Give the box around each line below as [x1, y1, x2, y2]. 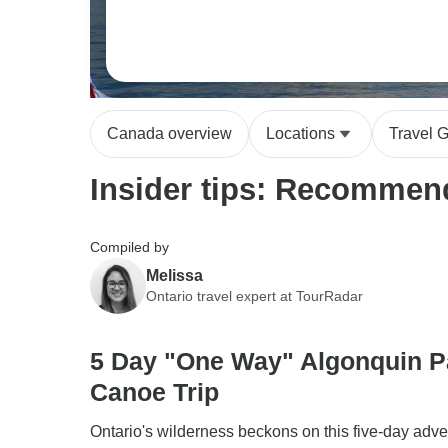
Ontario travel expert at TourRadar [146, 287, 363, 304]
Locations [266, 125, 335, 142]
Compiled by [90, 239, 169, 255]
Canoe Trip [90, 378, 219, 406]
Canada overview [107, 125, 232, 142]
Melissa [146, 266, 203, 284]
